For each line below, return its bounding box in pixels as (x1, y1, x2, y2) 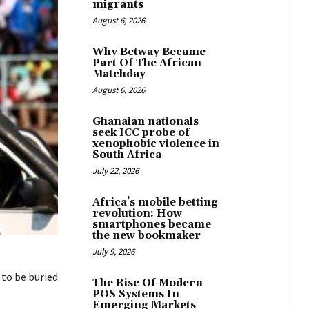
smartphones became (92, 218, 211, 232)
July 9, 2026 (92, 246, 134, 258)
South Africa (92, 148, 161, 162)
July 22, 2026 (92, 165, 139, 177)
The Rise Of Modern (92, 277, 203, 290)
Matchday (92, 68, 146, 81)
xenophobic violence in (92, 137, 219, 151)
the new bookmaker (92, 229, 201, 243)
